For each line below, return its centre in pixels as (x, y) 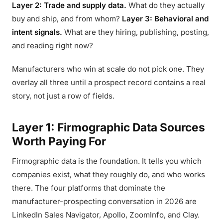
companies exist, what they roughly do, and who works (109, 174)
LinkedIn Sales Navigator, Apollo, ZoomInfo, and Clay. (106, 215)
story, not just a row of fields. (63, 96)
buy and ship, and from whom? (67, 19)
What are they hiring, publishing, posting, (136, 32)
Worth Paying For (59, 141)
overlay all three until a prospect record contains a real (109, 82)
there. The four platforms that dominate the (89, 188)
